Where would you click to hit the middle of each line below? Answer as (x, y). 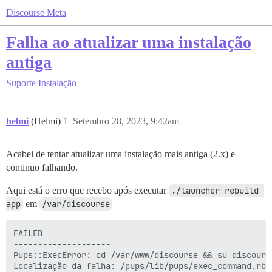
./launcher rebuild (215, 191)
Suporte (21, 83)
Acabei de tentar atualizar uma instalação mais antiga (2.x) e (121, 154)
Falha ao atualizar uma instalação (129, 42)
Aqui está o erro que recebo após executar (87, 190)
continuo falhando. (42, 167)
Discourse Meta (36, 12)
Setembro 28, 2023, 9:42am (126, 121)
